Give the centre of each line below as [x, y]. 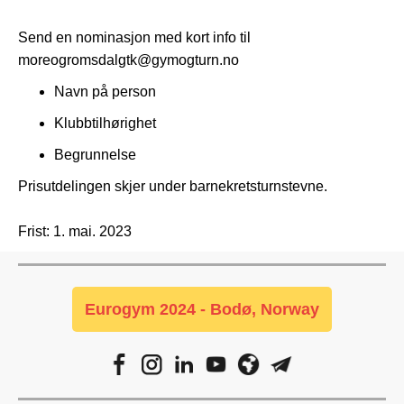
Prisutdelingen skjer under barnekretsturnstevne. [173, 187]
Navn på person [105, 92]
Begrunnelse [95, 155]
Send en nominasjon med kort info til [134, 38]
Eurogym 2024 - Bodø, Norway [202, 309]
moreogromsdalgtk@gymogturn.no [129, 60]
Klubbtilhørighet [105, 124]
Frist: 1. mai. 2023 [75, 232]
